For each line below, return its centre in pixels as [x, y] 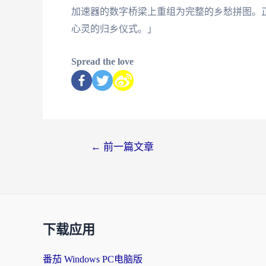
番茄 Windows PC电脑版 [93, 259]
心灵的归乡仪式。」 [114, 29]
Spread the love [102, 61]
